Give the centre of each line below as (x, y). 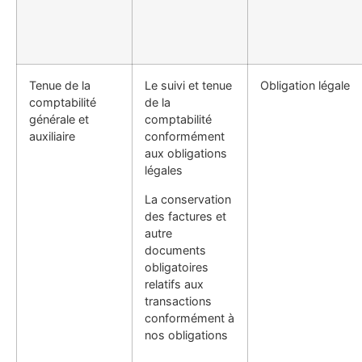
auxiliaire (52, 137)
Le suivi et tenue (188, 86)
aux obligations (186, 154)
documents (175, 250)
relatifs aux (174, 284)
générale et (59, 120)
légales (164, 170)
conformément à (189, 318)
